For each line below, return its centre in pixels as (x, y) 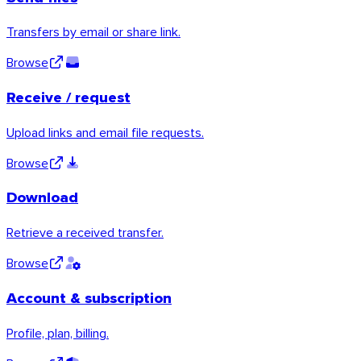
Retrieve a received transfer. (85, 232)
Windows (64, 165)
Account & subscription (89, 297)
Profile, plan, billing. (58, 332)
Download (42, 197)
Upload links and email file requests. (105, 132)
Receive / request (68, 98)
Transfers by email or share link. (93, 32)
